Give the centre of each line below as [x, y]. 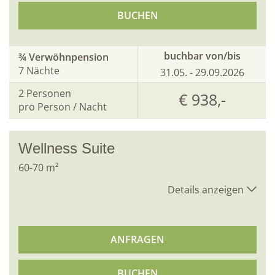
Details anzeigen [206, 189]
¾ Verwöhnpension [64, 57]
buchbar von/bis [202, 56]
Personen [49, 94]
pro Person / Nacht [63, 107]
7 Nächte [39, 71]
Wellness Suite [67, 148]
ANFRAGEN [137, 239]
